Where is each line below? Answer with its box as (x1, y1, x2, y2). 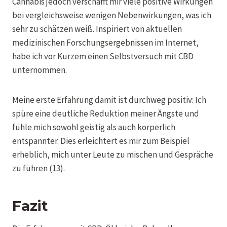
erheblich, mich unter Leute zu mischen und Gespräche (12, 148, 213, 160)
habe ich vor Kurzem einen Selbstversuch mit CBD (12, 50, 194, 62)
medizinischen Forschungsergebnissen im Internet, (12, 36, 199, 48)
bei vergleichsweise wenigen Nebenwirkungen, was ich (12, 9, 211, 21)
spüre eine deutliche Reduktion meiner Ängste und (12, 107, 199, 119)
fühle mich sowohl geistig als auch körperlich (12, 121, 175, 133)
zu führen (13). (12, 162, 65, 174)
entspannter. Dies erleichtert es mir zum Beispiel (12, 135, 190, 146)
